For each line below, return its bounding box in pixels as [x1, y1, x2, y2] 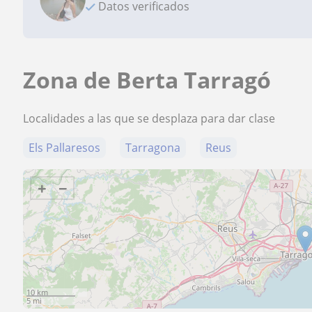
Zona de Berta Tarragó [23, 65, 272, 95]
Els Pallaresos [29, 140, 101, 155]
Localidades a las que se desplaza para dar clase [23, 111, 276, 126]
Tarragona [125, 140, 181, 155]
